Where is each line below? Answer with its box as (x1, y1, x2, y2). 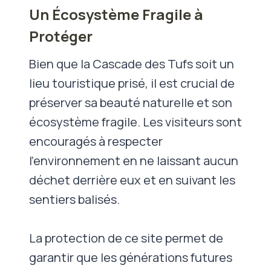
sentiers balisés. (29, 191, 120, 207)
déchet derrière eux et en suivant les (29, 171, 235, 188)
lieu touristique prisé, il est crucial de (29, 74, 235, 91)
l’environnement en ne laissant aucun (29, 152, 238, 169)
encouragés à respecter (29, 132, 163, 149)
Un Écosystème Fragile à (29, 4, 203, 24)
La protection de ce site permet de (29, 229, 223, 246)
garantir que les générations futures (29, 249, 232, 266)
